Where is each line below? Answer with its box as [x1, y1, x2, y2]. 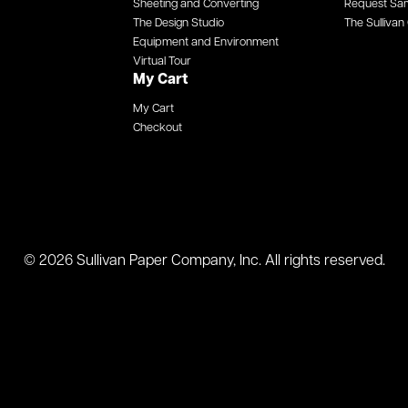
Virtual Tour [133, 56, 192, 67]
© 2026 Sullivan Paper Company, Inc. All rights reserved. [23, 253, 385, 269]
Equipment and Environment [133, 36, 280, 48]
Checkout [133, 122, 183, 134]
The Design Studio [133, 17, 225, 29]
